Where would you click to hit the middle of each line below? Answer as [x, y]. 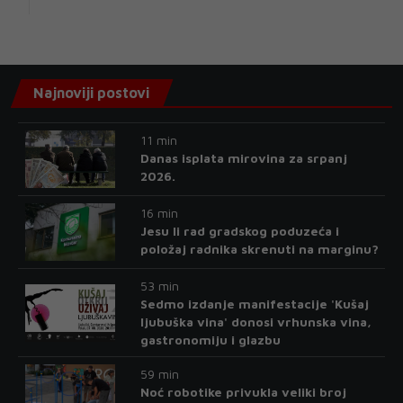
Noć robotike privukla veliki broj [243, 392]
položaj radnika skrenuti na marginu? [259, 249]
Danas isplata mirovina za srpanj [243, 158]
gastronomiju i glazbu [210, 340]
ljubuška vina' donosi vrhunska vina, [255, 322]
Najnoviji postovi [91, 93]
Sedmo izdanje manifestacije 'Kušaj [254, 304]
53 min [159, 286]
